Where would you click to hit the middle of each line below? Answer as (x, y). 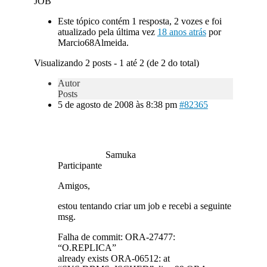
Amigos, (74, 186)
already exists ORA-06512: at (114, 258)
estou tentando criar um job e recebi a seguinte (144, 206)
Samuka (120, 155)
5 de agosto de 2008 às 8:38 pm (117, 105)
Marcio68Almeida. (93, 43)
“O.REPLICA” (87, 248)
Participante (80, 165)
